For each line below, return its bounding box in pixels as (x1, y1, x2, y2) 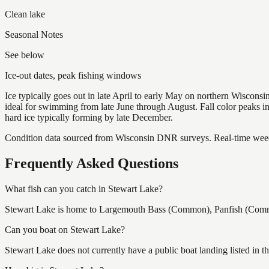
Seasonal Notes (5, 29, 63, 40)
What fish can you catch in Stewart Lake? (5, 183, 163, 194)
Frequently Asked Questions (5, 155, 178, 171)
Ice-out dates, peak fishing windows (5, 70, 141, 80)
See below (5, 49, 44, 60)
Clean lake (5, 8, 45, 19)
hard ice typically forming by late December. (5, 112, 173, 122)
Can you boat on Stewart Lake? (5, 224, 125, 235)
